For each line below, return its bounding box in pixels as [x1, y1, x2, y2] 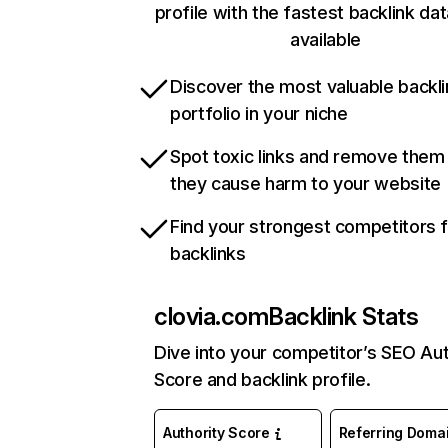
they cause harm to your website [170, 173, 441, 195]
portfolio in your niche [170, 103, 348, 125]
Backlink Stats [268, 302, 419, 332]
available [290, 29, 361, 51]
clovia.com [154, 302, 269, 332]
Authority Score [163, 424, 270, 442]
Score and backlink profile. [154, 369, 371, 391]
